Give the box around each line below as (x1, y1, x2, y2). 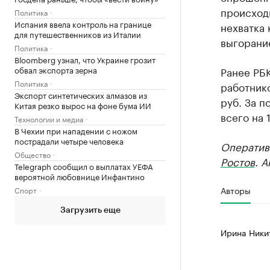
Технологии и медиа (14, 113, 83, 124)
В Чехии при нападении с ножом (14, 124, 137, 136)
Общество (14, 148, 51, 160)
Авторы (220, 183, 251, 196)
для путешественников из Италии (14, 28, 141, 40)
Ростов (220, 153, 255, 169)
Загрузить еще (60, 206, 121, 215)
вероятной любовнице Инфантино (14, 170, 145, 182)
